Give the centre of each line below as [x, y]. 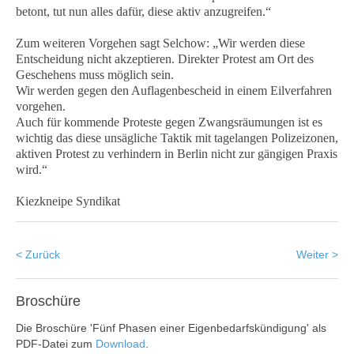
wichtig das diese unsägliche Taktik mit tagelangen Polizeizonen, [177, 138]
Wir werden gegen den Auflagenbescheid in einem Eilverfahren [174, 90]
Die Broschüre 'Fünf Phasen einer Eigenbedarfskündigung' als [171, 328]
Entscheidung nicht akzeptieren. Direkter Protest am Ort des [165, 59]
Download [121, 344]
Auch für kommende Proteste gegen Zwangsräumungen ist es [169, 122]
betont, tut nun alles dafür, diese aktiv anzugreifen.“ [143, 11]
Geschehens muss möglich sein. [95, 75]
